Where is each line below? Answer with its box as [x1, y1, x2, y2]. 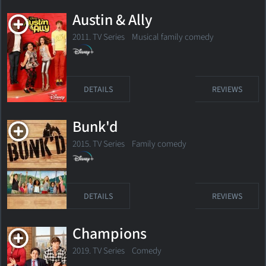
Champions [72, 223, 147, 245]
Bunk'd [72, 116, 118, 138]
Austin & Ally [72, 9, 153, 31]
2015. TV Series [72, 137, 125, 150]
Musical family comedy [125, 30, 214, 43]
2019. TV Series [72, 244, 125, 257]
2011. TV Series [72, 30, 125, 43]
